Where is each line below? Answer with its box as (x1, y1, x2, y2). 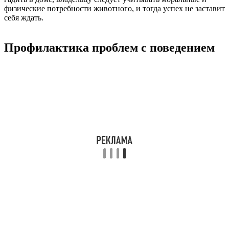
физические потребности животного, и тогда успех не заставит (4, 4, 225, 13)
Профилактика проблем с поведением (4, 41, 215, 55)
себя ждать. (4, 13, 43, 22)
